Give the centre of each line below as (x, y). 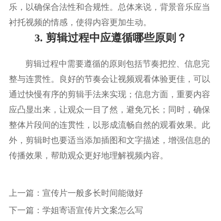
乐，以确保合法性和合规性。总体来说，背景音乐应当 (109, 7)
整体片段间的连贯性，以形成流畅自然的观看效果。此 (109, 125)
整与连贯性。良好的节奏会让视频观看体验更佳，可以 (109, 79)
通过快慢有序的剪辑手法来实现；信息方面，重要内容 (109, 95)
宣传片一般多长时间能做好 (92, 193)
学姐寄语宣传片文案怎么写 (92, 211)
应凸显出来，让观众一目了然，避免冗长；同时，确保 (109, 110)
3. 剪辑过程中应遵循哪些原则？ (110, 38)
